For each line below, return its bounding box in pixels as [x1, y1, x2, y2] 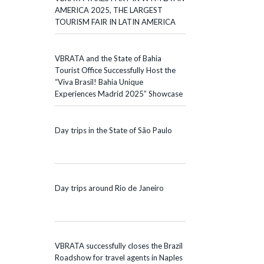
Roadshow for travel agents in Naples [55, 252, 183, 262]
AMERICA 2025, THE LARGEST [55, 5, 163, 15]
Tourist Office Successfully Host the [55, 65, 176, 75]
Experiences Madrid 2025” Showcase [55, 88, 183, 98]
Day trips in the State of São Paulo [55, 125, 172, 135]
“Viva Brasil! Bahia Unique [55, 77, 143, 87]
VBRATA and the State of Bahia [55, 53, 161, 63]
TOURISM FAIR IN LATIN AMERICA [55, 16, 176, 27]
